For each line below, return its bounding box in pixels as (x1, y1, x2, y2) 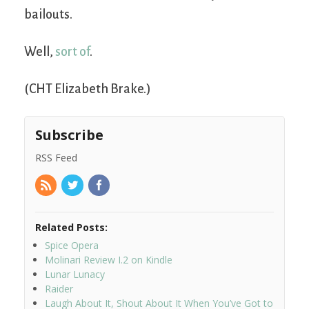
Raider (45, 282, 73, 296)
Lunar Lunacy (45, 268, 105, 281)
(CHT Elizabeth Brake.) (24, 81, 151, 96)
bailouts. (24, 7, 72, 21)
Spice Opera (45, 239, 99, 252)
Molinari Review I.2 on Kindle (45, 253, 172, 267)
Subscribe (35, 125, 103, 144)
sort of (55, 44, 90, 59)
